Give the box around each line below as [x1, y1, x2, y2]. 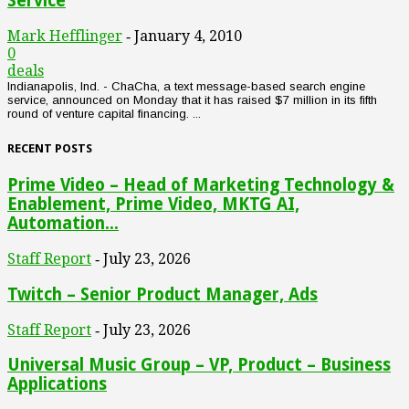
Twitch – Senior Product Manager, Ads [7, 284, 318, 304]
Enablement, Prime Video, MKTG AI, [7, 194, 299, 215]
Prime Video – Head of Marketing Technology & [7, 175, 394, 195]
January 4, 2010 [134, 26, 242, 45]
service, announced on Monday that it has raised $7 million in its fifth [7, 92, 377, 107]
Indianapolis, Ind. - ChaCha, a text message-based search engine [7, 79, 365, 93]
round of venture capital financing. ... [7, 106, 201, 121]
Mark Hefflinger [7, 26, 122, 45]
